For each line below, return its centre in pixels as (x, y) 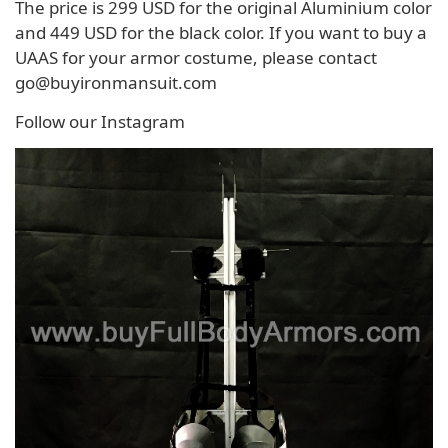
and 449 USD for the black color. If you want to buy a (221, 32)
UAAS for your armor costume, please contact (196, 57)
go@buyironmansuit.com (116, 82)
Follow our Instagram (100, 121)
